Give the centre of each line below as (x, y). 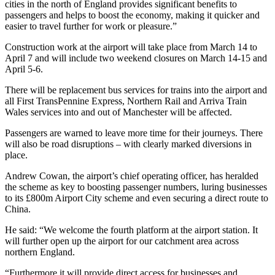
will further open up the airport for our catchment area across (122, 241)
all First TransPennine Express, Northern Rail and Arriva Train (126, 101)
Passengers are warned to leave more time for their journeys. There (134, 133)
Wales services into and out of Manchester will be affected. (118, 112)
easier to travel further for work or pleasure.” (91, 26)
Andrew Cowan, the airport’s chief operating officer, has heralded (132, 176)
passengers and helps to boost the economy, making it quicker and (132, 15)
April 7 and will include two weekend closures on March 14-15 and (136, 58)
